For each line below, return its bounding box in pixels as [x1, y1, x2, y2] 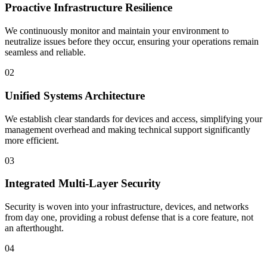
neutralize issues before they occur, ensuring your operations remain [5, 36, 259, 47]
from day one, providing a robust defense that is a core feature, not [5, 212, 253, 223]
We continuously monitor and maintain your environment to [5, 26, 229, 36]
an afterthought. [5, 223, 64, 234]
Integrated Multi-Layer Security [5, 177, 161, 190]
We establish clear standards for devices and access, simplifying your [5, 113, 262, 124]
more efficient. [5, 135, 59, 145]
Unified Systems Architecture [5, 89, 145, 102]
